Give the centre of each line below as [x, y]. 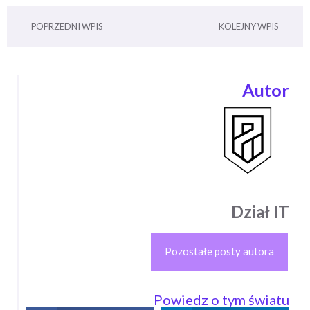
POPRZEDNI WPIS [67, 27]
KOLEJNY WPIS [248, 27]
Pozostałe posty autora [219, 251]
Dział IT [260, 212]
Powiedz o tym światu [221, 299]
